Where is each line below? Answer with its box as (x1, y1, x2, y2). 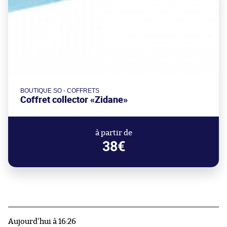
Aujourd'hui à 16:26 (8, 217, 76, 225)
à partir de (95, 129, 132, 137)
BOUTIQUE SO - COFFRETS (20, 87, 99, 94)
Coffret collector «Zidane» (20, 93, 128, 105)
